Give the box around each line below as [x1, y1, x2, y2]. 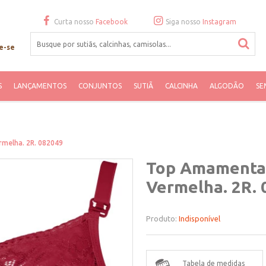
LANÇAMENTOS [13, 82, 66, 90]
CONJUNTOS [78, 82, 122, 90]
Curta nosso [53, 18, 96, 26]
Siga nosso [165, 18, 202, 26]
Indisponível [179, 214, 221, 223]
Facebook [95, 18, 128, 26]
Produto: [146, 214, 178, 223]
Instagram [202, 18, 236, 26]
